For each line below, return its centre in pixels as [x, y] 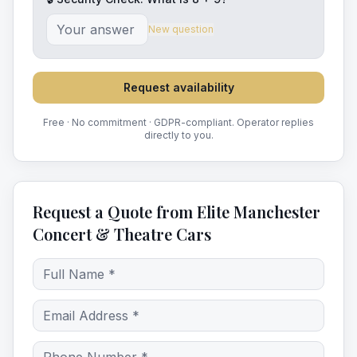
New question [181, 29]
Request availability [178, 87]
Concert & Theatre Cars [122, 234]
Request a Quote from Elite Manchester [177, 212]
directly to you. [178, 135]
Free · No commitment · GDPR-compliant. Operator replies [178, 122]
